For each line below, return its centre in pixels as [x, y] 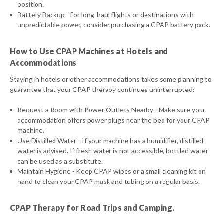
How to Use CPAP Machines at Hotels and [89, 51]
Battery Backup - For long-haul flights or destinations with [106, 14]
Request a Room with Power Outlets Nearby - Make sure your [112, 109]
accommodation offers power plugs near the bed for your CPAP [114, 120]
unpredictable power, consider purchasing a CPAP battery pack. [114, 24]
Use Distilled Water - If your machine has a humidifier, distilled [111, 140]
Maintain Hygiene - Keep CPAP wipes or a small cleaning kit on [112, 171]
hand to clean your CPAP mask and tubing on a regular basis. [109, 181]
